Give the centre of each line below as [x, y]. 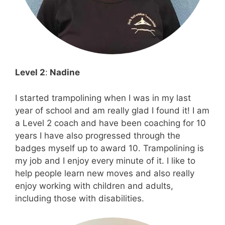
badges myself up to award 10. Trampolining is [109, 148]
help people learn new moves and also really [105, 173]
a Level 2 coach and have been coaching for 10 [110, 123]
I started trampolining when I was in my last [103, 98]
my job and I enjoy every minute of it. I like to [105, 160]
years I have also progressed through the [98, 135]
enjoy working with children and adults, [94, 186]
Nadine [64, 73]
